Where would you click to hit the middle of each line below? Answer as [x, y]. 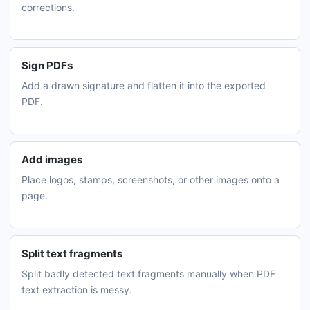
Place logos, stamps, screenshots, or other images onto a [151, 180]
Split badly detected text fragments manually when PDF [148, 274]
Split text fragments [72, 254]
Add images [52, 159]
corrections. [48, 7]
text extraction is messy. [77, 290]
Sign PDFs [47, 65]
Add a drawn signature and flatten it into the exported [144, 85]
